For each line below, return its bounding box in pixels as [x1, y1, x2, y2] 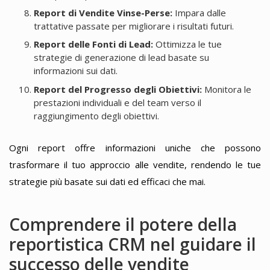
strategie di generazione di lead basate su [33, 51, 209, 64]
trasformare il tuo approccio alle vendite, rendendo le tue [9, 158, 261, 171]
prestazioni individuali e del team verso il [33, 96, 201, 108]
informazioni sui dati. [33, 64, 118, 77]
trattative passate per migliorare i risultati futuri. [33, 20, 234, 33]
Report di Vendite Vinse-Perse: [33, 7, 172, 19]
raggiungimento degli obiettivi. [33, 109, 159, 122]
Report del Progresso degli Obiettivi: [33, 83, 202, 95]
